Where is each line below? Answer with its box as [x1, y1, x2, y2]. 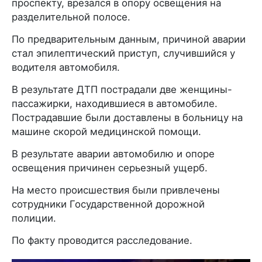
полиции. [12, 212, 56, 225]
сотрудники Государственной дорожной [12, 198, 205, 211]
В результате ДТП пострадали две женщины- [12, 84, 232, 96]
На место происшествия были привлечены [12, 184, 220, 196]
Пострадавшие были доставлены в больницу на [12, 112, 243, 124]
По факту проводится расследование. [12, 235, 192, 247]
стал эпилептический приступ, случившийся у [12, 47, 235, 60]
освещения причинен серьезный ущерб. [12, 162, 208, 174]
